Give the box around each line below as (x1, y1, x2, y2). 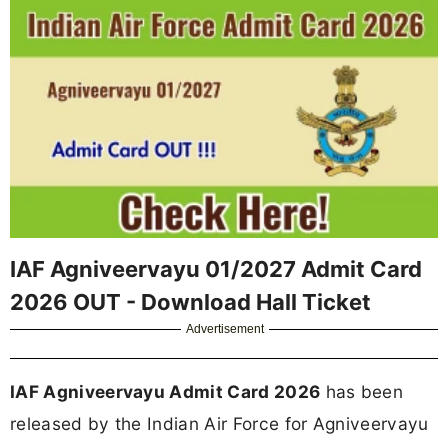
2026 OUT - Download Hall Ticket (10, 288, 371, 315)
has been (320, 380, 404, 402)
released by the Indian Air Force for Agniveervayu (10, 412, 429, 434)
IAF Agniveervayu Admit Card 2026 (10, 380, 321, 402)
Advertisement (186, 321, 265, 336)
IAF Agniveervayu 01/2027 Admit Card (10, 255, 422, 282)
